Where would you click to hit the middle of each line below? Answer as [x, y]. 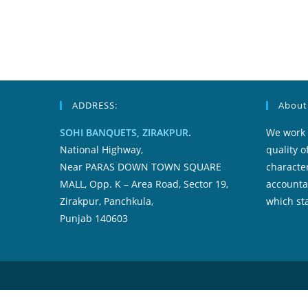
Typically [158, 18]
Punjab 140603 [94, 218]
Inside [152, 9]
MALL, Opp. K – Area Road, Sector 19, [144, 184]
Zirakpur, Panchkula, [107, 201]
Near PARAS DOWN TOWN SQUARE [141, 167]
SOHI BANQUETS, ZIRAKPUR [124, 132]
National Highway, [101, 150]
